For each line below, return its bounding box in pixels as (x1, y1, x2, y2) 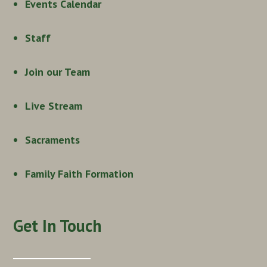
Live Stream (25, 98, 83, 113)
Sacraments (25, 132, 80, 147)
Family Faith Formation (25, 166, 134, 181)
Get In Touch (13, 214, 102, 237)
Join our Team (25, 64, 91, 79)
